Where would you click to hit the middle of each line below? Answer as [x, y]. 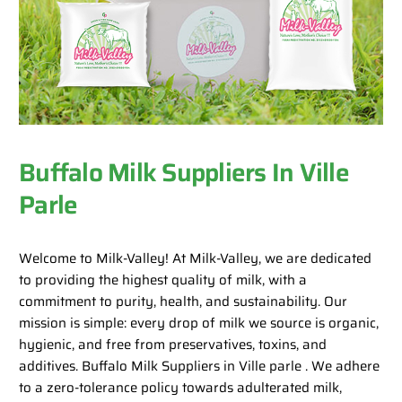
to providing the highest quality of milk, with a [163, 280]
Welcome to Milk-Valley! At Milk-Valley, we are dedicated [196, 259]
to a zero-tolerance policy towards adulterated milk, [181, 388]
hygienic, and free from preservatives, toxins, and [173, 345]
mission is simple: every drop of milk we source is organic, [199, 323]
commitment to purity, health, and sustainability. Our [184, 302]
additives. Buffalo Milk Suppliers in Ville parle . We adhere [200, 367]
